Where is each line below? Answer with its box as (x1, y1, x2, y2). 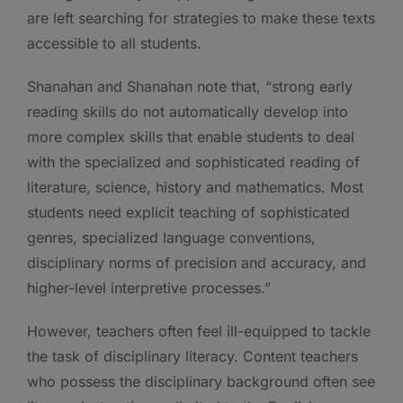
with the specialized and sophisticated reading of (27, 152, 360, 171)
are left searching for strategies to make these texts (27, 8, 375, 27)
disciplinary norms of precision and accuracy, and (27, 253, 366, 272)
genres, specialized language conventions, (27, 228, 316, 246)
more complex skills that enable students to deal (27, 127, 354, 146)
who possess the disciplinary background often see (27, 372, 375, 390)
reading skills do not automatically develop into (27, 102, 348, 121)
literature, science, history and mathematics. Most (27, 177, 363, 196)
